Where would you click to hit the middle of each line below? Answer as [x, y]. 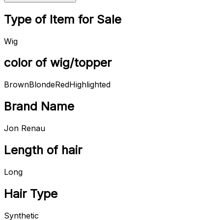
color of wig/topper [58, 63]
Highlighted [90, 85]
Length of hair [43, 150]
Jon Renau [25, 128]
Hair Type [31, 193]
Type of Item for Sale [63, 19]
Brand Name [39, 107]
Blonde [42, 85]
